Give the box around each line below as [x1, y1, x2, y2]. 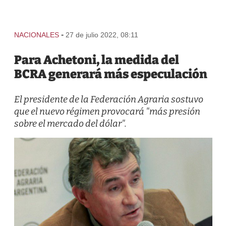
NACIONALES [14, 31, 59, 39]
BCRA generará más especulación [14, 67, 207, 81]
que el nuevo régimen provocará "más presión [14, 106, 200, 117]
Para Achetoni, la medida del [14, 53, 179, 67]
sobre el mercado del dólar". [14, 118, 127, 129]
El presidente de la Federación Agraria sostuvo [14, 94, 203, 105]
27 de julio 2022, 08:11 [65, 31, 138, 39]
